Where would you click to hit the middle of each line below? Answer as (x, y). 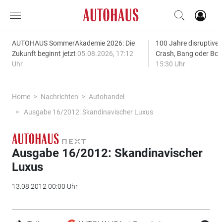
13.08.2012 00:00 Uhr (45, 186)
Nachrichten (59, 97)
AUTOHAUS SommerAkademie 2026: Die (73, 43)
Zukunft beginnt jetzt (44, 54)
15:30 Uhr (170, 64)
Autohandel (106, 97)
